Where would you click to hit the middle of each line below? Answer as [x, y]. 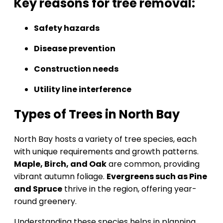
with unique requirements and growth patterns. [106, 151]
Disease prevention [75, 48]
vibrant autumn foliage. [60, 176]
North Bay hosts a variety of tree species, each [105, 139]
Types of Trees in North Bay [97, 114]
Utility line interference [83, 89]
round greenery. [45, 201]
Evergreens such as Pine [157, 176]
